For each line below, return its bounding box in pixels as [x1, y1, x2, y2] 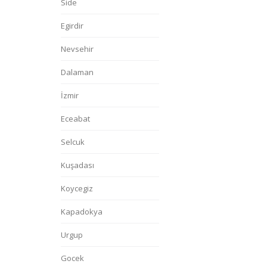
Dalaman [61, 67, 94, 77]
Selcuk [61, 136, 85, 147]
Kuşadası [61, 160, 94, 170]
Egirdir [61, 20, 83, 31]
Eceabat [61, 113, 90, 124]
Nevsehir [61, 44, 94, 54]
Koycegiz [61, 183, 93, 194]
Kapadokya [61, 206, 103, 217]
